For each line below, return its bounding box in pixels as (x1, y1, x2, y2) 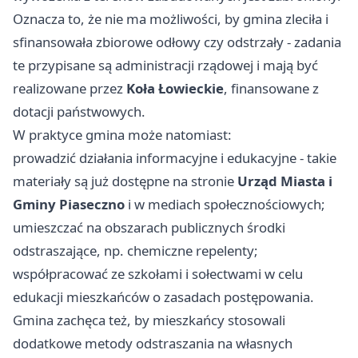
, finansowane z (224, 79, 319, 98)
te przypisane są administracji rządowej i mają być (13, 56, 318, 75)
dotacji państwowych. (13, 102, 145, 121)
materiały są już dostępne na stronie (13, 172, 237, 191)
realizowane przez (13, 79, 126, 98)
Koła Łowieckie (126, 79, 224, 98)
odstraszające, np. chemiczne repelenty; (13, 241, 258, 261)
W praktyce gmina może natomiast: (13, 125, 232, 145)
